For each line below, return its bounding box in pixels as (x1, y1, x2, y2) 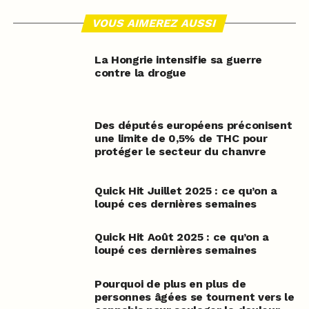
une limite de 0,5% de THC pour (94, 132, 268, 146)
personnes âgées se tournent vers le (94, 290, 295, 303)
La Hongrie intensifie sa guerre (94, 53, 262, 67)
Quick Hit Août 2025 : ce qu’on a (94, 230, 269, 244)
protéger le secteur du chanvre (94, 145, 266, 159)
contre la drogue (94, 66, 186, 80)
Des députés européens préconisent (94, 119, 292, 132)
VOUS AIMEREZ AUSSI (91, 17, 219, 30)
